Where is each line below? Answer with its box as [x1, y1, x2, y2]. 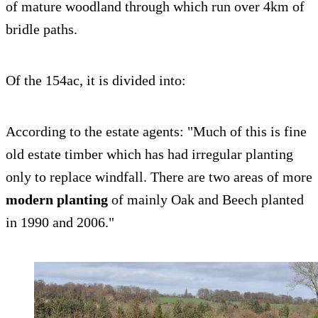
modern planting [6, 191, 108, 207]
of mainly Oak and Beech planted [108, 191, 304, 207]
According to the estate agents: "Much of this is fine [6, 123, 307, 139]
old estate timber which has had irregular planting [6, 146, 293, 162]
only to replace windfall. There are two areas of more [6, 168, 312, 185]
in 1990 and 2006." [6, 214, 114, 230]
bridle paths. [6, 21, 77, 37]
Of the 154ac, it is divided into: [6, 72, 186, 88]
